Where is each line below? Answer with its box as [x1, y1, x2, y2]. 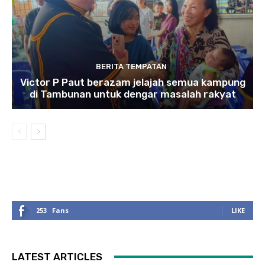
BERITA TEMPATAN [95, 62, 167, 71]
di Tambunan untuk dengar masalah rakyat [29, 88, 236, 100]
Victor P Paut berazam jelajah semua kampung [20, 76, 245, 88]
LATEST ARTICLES [12, 250, 102, 263]
